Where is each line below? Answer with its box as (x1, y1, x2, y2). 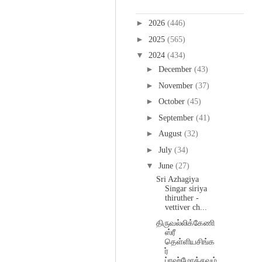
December (158, 65, 194, 74)
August (158, 129, 184, 139)
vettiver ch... (164, 203, 207, 212)
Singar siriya (164, 184, 207, 194)
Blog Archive (136, 2, 179, 11)
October (158, 97, 187, 106)
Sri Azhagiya (156, 175, 199, 184)
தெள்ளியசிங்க (164, 237, 215, 246)
